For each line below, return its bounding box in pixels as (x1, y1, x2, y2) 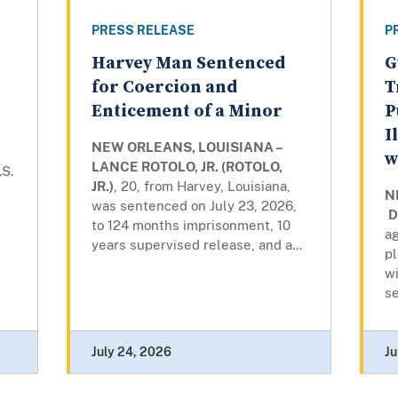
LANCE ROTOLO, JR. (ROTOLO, (91, 159, 283, 175)
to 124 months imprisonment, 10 (91, 218, 291, 234)
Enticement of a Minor (91, 100, 283, 123)
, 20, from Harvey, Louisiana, (113, 179, 291, 195)
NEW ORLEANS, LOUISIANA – (91, 139, 283, 155)
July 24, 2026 (91, 345, 171, 360)
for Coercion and (91, 76, 237, 99)
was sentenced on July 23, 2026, (91, 198, 297, 214)
